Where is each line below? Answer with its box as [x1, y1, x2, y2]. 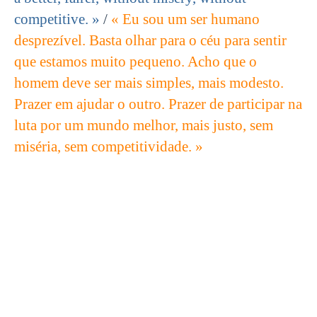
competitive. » [14, 11, 100, 28]
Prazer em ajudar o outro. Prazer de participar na [14, 96, 302, 113]
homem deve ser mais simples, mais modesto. [14, 74, 284, 92]
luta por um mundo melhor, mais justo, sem [14, 117, 273, 134]
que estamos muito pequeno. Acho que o [14, 53, 257, 71]
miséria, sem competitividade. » [14, 138, 203, 156]
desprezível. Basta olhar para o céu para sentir [14, 32, 287, 50]
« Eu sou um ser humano [111, 11, 260, 28]
